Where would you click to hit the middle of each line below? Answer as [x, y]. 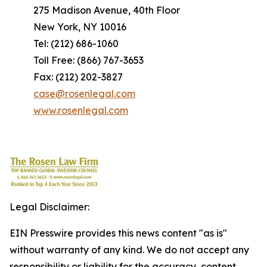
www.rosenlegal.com [81, 110]
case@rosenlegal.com [84, 94]
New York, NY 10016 [80, 27]
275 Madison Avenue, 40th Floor [107, 10]
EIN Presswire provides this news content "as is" [118, 233]
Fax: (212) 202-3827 [78, 77]
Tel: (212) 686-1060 [76, 44]
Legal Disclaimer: [49, 207]
